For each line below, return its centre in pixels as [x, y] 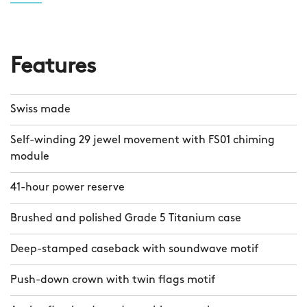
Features [53, 67]
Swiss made [40, 110]
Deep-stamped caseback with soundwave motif [134, 250]
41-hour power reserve [67, 188]
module [30, 157]
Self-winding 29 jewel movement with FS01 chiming [143, 141]
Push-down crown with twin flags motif [113, 281]
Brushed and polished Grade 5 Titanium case [126, 219]
